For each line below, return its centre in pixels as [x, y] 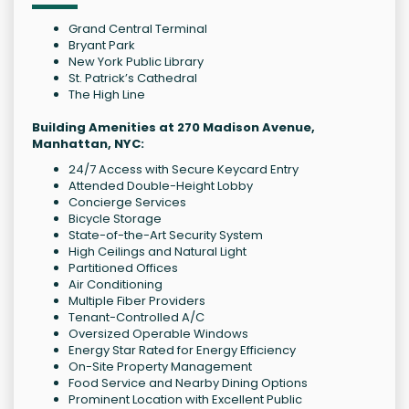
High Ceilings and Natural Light [157, 252]
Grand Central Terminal [138, 29]
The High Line [107, 95]
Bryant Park [102, 46]
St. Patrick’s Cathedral [133, 79]
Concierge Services [127, 203]
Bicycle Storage [115, 219]
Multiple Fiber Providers [137, 301]
